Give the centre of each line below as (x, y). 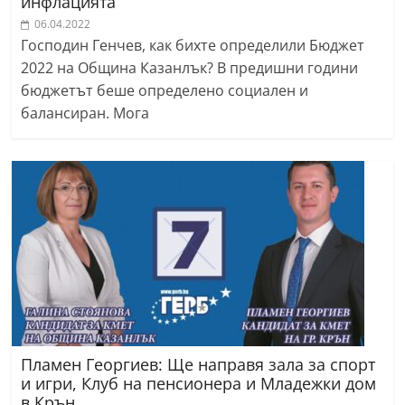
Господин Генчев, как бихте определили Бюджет (193, 46)
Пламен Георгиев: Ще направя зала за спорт (198, 365)
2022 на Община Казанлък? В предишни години (190, 68)
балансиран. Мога (85, 113)
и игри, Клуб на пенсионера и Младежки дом (199, 384)
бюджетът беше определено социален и (165, 91)
